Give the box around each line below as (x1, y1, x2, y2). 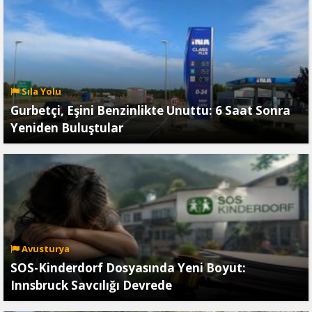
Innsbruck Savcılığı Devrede (10, 277, 172, 294)
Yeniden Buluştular (10, 120, 123, 136)
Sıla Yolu (19, 85, 61, 98)
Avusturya (19, 242, 70, 256)
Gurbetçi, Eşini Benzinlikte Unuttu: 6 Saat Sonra (10, 102, 290, 119)
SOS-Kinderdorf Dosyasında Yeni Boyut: (10, 260, 246, 276)
